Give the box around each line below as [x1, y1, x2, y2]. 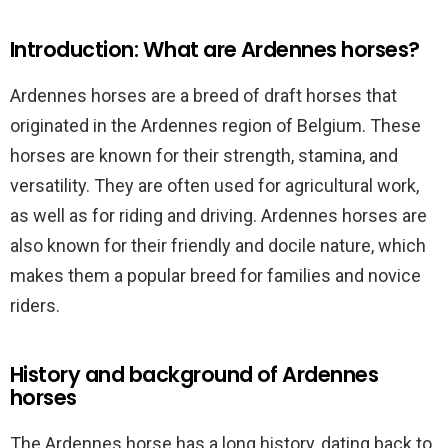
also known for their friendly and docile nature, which [10, 235, 426, 256]
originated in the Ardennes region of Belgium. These [10, 115, 421, 136]
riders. [10, 295, 60, 316]
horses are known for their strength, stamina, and [10, 145, 398, 166]
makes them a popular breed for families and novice [10, 265, 421, 286]
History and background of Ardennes [10, 360, 379, 389]
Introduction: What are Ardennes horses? [10, 35, 420, 64]
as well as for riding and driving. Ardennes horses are [10, 205, 427, 226]
